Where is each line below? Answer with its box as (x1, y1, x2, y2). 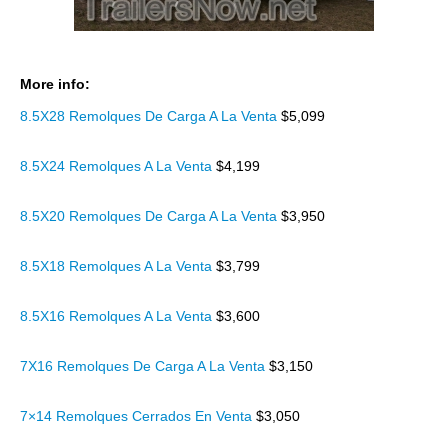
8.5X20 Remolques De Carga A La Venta (20, 208, 281, 224)
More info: (20, 76, 90, 92)
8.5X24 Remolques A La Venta (20, 158, 216, 174)
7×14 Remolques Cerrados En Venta (20, 408, 256, 424)
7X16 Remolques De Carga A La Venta (20, 358, 269, 374)
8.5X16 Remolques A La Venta (20, 308, 216, 324)
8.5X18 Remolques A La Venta (20, 258, 216, 274)
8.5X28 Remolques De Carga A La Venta (20, 108, 281, 124)
